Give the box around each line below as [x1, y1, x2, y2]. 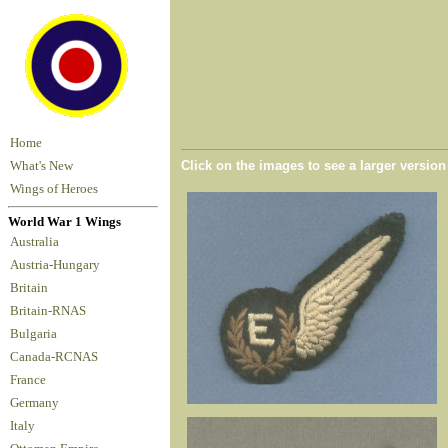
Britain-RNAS [10, 303, 92, 318]
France [10, 372, 52, 387]
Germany [10, 395, 65, 410]
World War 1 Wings [8, 214, 121, 229]
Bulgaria [10, 326, 63, 341]
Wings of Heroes [10, 182, 98, 196]
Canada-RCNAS [10, 349, 104, 364]
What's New [10, 159, 73, 173]
